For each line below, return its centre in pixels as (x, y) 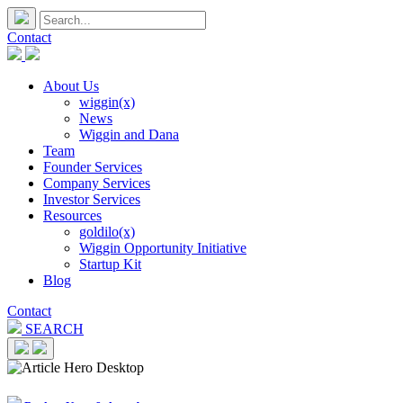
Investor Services (92, 199)
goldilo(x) (107, 232)
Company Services (97, 183)
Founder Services (93, 167)
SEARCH (53, 329)
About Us (71, 86)
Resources (72, 215)
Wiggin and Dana (129, 134)
